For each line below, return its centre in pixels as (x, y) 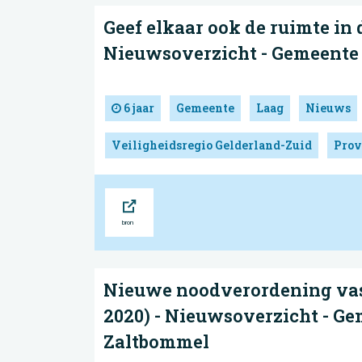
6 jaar (138, 107)
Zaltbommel (156, 341)
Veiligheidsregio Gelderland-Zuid (212, 145)
